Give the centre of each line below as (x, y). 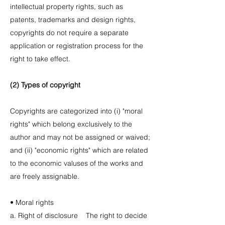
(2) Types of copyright (46, 85)
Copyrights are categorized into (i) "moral (76, 111)
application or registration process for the (77, 46)
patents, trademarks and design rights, (73, 20)
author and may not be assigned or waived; (80, 137)
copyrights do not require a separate (69, 33)
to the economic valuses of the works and (77, 163)
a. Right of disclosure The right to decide (79, 215)
